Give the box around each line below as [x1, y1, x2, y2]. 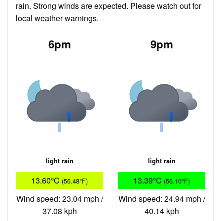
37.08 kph [42, 205, 77, 217]
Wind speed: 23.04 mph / [16, 192, 103, 204]
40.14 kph [144, 205, 179, 217]
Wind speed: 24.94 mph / [118, 192, 205, 204]
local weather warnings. [16, 12, 99, 24]
